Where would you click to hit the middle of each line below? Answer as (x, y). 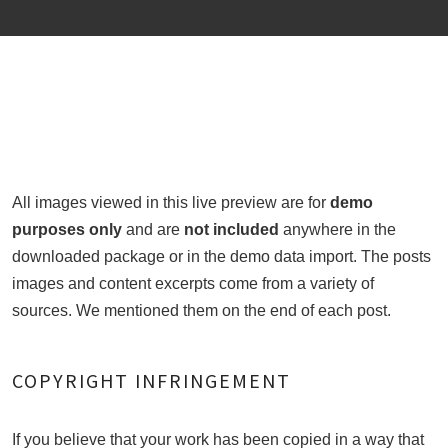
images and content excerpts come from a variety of (193, 283)
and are (155, 229)
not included (231, 229)
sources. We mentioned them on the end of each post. (201, 310)
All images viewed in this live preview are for (169, 202)
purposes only (69, 229)
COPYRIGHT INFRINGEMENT (151, 380)
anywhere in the (337, 229)
